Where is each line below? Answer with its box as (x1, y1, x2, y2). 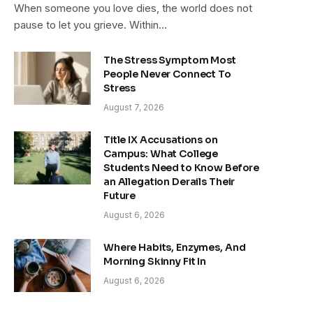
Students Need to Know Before (103, 161, 260, 174)
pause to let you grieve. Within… (14, 17, 167, 31)
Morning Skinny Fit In (103, 254, 207, 268)
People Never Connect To (103, 67, 231, 80)
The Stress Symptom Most (103, 53, 236, 66)
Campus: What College (103, 147, 219, 160)
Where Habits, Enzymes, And (103, 240, 246, 254)
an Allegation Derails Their (103, 175, 235, 188)
